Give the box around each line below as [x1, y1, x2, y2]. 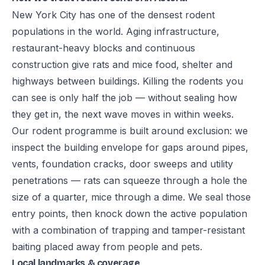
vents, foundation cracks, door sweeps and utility [12, 158, 233, 170]
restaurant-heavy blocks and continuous [12, 42, 195, 54]
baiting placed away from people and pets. [12, 241, 202, 253]
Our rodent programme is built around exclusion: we [12, 125, 248, 137]
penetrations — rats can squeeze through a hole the [12, 174, 247, 186]
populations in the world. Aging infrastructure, [12, 25, 219, 37]
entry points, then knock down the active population [12, 208, 247, 219]
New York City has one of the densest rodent [12, 9, 215, 21]
